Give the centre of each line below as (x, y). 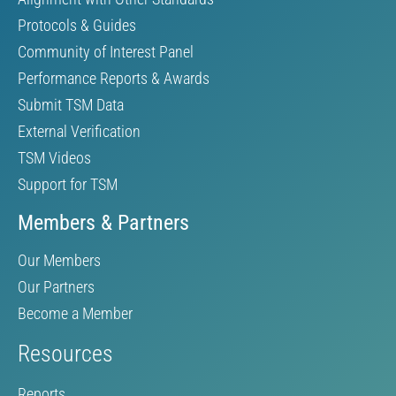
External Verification (79, 131)
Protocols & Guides (77, 25)
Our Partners (56, 286)
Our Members (59, 260)
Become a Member (75, 313)
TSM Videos (54, 157)
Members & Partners (103, 222)
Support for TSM (68, 184)
